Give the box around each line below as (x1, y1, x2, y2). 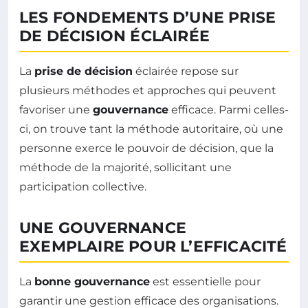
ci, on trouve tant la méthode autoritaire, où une (19, 122, 283, 136)
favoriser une (19, 103, 93, 117)
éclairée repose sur (133, 65, 239, 78)
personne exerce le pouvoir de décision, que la (19, 142, 274, 155)
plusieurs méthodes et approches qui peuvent (19, 84, 276, 98)
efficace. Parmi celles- (168, 103, 289, 117)
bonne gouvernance (34, 275, 150, 289)
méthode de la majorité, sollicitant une (19, 161, 232, 175)
